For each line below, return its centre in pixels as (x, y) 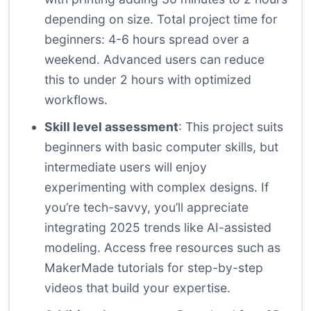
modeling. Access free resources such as (162, 248)
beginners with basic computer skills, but (161, 147)
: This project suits (231, 127)
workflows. (76, 100)
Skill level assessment (111, 127)
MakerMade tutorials (104, 268)
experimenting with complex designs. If (157, 187)
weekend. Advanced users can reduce (154, 60)
